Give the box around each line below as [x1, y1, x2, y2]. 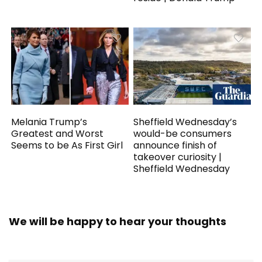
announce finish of [133, 138, 218, 152]
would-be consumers [133, 126, 232, 140]
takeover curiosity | [133, 150, 222, 164]
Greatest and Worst [11, 126, 104, 140]
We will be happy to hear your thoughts [9, 213, 226, 229]
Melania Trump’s [11, 115, 88, 129]
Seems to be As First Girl [11, 138, 123, 152]
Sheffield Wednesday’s [133, 115, 237, 129]
